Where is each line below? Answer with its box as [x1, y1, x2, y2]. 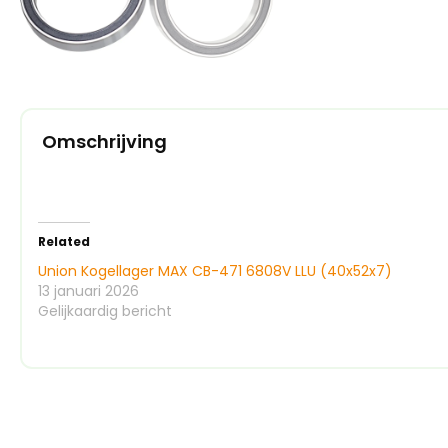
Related [38, 233, 90, 251]
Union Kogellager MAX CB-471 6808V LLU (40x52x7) [38, 261, 392, 282]
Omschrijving [42, 129, 167, 155]
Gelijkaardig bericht [38, 301, 172, 322]
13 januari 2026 [38, 281, 139, 302]
